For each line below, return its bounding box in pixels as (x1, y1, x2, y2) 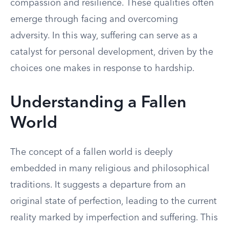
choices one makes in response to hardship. (10, 64, 195, 73)
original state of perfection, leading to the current (10, 197, 217, 206)
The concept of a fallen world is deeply (10, 148, 173, 157)
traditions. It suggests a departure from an (10, 180, 186, 190)
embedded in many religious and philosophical (10, 164, 210, 173)
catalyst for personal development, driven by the (10, 48, 213, 57)
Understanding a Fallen (10, 95, 187, 111)
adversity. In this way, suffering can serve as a (10, 31, 198, 40)
